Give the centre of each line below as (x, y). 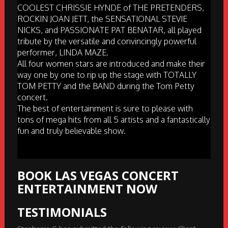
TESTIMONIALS (62, 212)
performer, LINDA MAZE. (63, 53)
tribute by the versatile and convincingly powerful (107, 41)
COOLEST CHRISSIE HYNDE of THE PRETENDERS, (110, 8)
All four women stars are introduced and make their (111, 64)
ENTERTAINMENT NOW (87, 189)
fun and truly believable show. (71, 131)
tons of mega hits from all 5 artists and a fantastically (113, 120)
